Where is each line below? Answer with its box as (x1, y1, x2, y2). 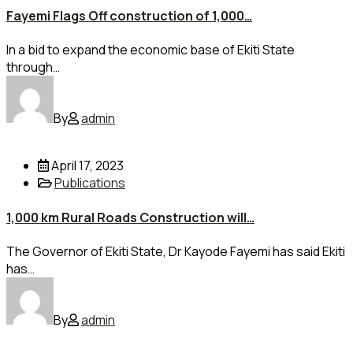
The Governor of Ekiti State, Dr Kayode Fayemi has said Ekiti (6, 242, 345, 260)
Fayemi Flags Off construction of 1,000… (6, 6, 252, 24)
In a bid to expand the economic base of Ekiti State (6, 41, 295, 59)
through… (6, 58, 60, 76)
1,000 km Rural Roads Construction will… (6, 208, 255, 226)
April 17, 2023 (49, 157, 124, 175)
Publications (54, 174, 125, 192)
